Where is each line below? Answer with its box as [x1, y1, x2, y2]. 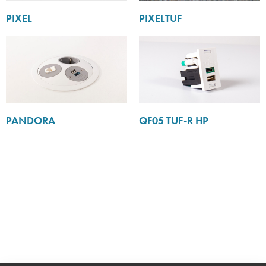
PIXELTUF [139, 11, 182, 25]
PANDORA [6, 114, 55, 128]
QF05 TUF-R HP [139, 114, 208, 128]
